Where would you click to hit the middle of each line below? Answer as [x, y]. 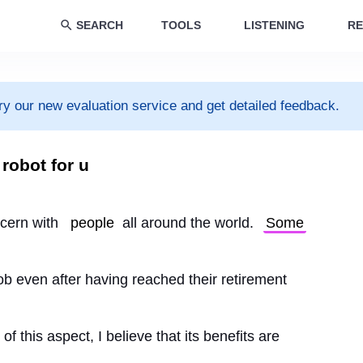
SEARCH [100, 25]
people [92, 223]
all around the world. [188, 223]
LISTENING [274, 25]
